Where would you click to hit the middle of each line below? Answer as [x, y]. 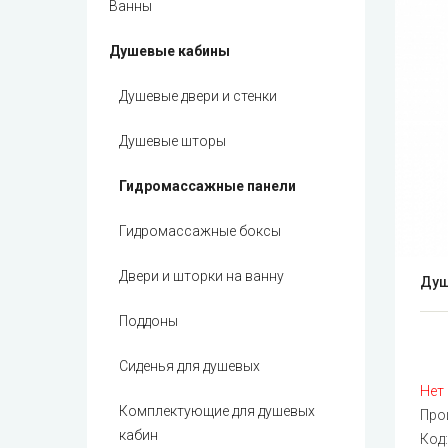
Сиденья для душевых [189, 366]
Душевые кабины [169, 51]
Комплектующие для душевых [217, 411]
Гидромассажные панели [207, 186]
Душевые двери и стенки [198, 96]
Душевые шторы [172, 141]
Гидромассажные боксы [200, 231]
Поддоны [148, 321]
